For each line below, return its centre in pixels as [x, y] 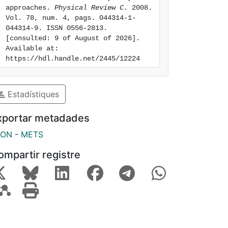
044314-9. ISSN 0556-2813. [56, 28]
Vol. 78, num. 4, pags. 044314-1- [71, 18]
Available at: [32, 48]
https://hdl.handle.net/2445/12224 [73, 59]
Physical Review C [89, 8]
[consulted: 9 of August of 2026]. [73, 38]
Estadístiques [32, 94]
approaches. [30, 8]
